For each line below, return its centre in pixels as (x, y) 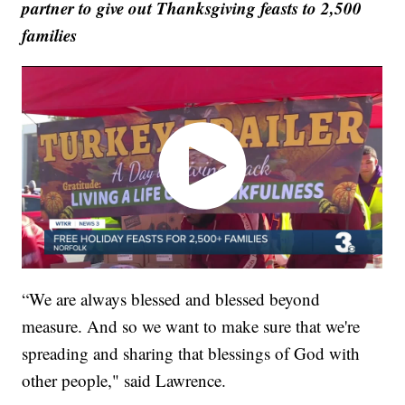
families (50, 34)
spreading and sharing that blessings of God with (191, 353)
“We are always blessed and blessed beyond (171, 299)
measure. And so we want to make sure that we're (191, 326)
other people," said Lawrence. (124, 381)
